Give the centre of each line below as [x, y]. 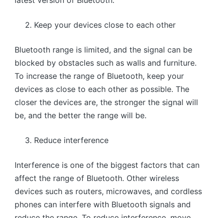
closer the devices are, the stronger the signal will [106, 102]
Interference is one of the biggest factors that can [107, 165]
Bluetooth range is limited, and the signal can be [103, 49]
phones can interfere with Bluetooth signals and [103, 204]
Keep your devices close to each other [105, 25]
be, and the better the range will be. [81, 115]
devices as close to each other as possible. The [102, 89]
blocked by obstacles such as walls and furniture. [106, 63]
